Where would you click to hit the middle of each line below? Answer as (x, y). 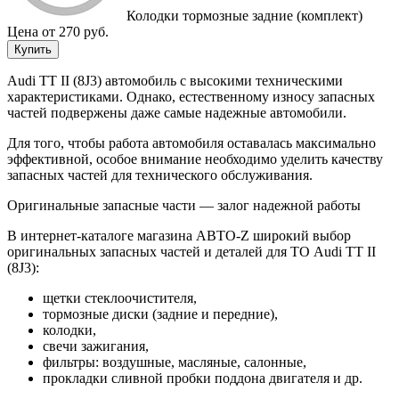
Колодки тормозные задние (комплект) (243, 15)
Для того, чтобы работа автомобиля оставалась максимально (191, 142)
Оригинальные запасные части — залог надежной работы (184, 205)
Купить (33, 49)
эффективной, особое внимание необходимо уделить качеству (195, 159)
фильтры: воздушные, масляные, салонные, (175, 362)
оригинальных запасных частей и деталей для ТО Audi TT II (191, 251)
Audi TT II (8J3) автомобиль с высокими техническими (175, 80)
